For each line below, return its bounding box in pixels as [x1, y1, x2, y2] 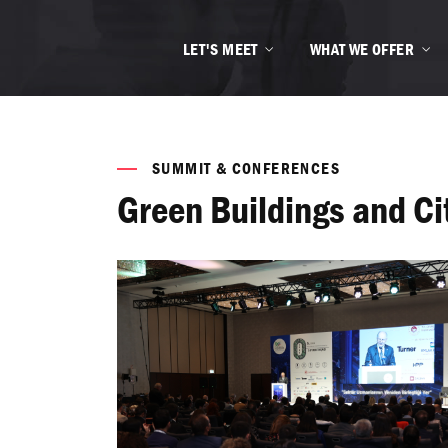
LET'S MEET [182, 39, 258, 60]
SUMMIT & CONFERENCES [152, 158, 340, 179]
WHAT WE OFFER [309, 39, 414, 60]
